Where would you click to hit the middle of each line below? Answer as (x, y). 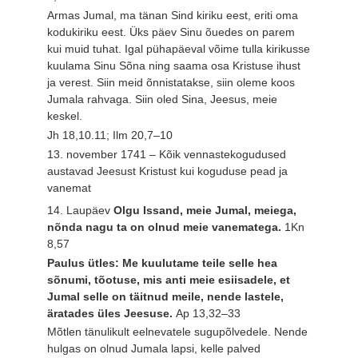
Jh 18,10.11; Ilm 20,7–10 (110, 135)
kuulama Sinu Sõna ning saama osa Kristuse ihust (174, 66)
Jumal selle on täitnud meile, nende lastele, (166, 296)
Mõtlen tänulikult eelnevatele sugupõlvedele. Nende (178, 332)
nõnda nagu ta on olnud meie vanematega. (166, 227)
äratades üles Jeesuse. (112, 313)
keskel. (65, 116)
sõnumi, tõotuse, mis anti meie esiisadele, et (169, 279)
